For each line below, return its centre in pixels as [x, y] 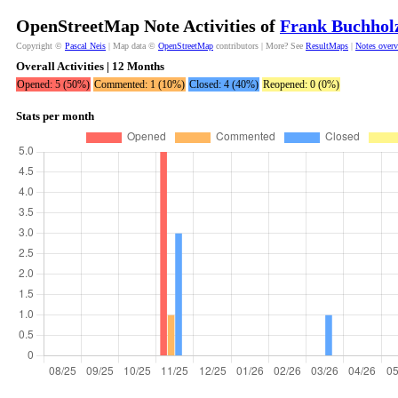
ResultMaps [327, 46]
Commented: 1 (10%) [139, 84]
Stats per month [55, 116]
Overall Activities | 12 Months [90, 66]
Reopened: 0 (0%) [301, 84]
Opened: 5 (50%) [53, 84]
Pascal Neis [85, 46]
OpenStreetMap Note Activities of [148, 26]
